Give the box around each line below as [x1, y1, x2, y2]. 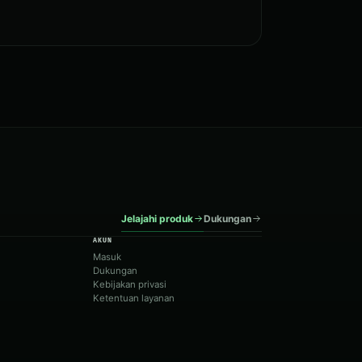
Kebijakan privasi [93, 279, 167, 291]
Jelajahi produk [121, 213, 193, 225]
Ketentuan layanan [93, 293, 175, 305]
